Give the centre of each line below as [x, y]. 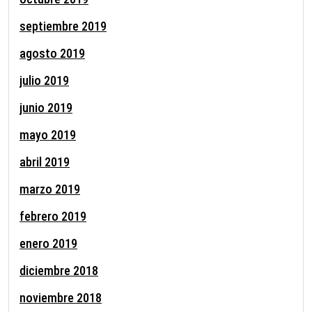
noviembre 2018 [61, 297]
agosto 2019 [52, 53]
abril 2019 [45, 162]
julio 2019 [44, 80]
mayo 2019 [48, 134]
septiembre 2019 [63, 26]
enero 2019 [48, 243]
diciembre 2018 [59, 270]
